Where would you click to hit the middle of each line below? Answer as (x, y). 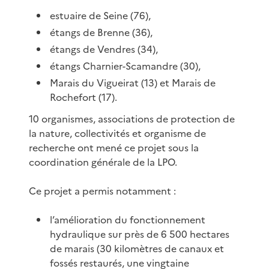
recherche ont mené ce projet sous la (114, 147)
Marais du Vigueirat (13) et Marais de (133, 83)
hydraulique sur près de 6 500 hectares (140, 234)
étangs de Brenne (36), (101, 32)
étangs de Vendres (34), (104, 49)
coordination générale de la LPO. (103, 162)
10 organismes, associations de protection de (132, 119)
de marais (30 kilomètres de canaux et (137, 248)
